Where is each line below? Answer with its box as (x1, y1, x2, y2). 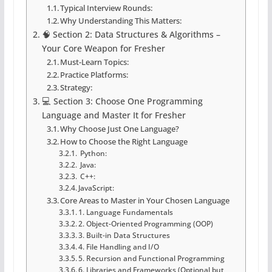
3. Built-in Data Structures (78, 231, 171, 240)
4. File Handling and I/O (78, 242, 160, 252)
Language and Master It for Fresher (41, 109, 186, 121)
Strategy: (60, 82, 93, 93)
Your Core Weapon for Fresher (41, 42, 165, 55)
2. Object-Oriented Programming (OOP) (78, 219, 214, 229)
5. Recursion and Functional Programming (78, 254, 225, 263)
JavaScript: (78, 183, 115, 193)
